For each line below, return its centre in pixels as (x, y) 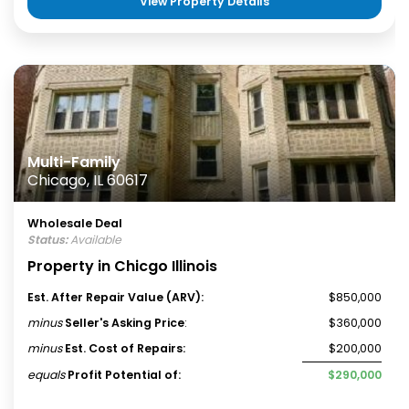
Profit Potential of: (124, 375)
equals (46, 375)
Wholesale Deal (75, 223)
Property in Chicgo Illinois (122, 266)
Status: (47, 240)
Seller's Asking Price (125, 323)
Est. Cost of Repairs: (125, 348)
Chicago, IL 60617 (88, 180)
